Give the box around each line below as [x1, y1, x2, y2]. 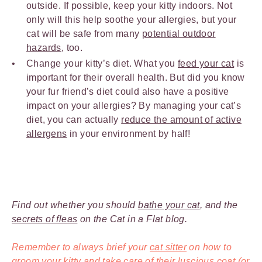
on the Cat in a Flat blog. [77, 213, 188, 224]
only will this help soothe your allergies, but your [26, 14, 237, 25]
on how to [187, 242, 232, 252]
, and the [199, 199, 238, 210]
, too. [61, 42, 83, 53]
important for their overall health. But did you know [26, 72, 245, 82]
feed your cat [178, 58, 235, 68]
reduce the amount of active [121, 114, 242, 125]
